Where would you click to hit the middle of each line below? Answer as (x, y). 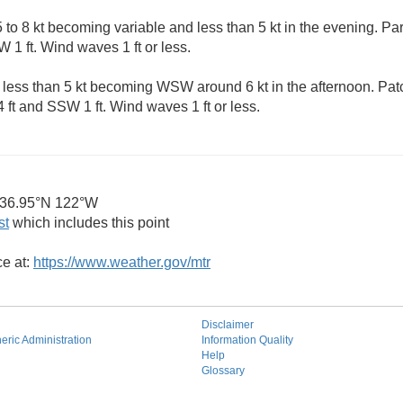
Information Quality (247, 340)
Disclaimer (228, 325)
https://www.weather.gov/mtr (122, 262)
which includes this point (89, 223)
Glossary (223, 371)
